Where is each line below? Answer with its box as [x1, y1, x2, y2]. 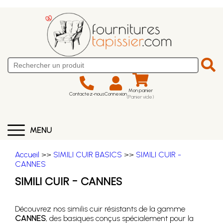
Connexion [105, 90, 127, 97]
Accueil [15, 150, 39, 159]
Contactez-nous [69, 90, 105, 97]
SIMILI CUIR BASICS [53, 150, 122, 159]
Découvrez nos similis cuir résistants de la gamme [15, 204, 185, 214]
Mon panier [128, 87, 153, 94]
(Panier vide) [127, 94, 154, 100]
